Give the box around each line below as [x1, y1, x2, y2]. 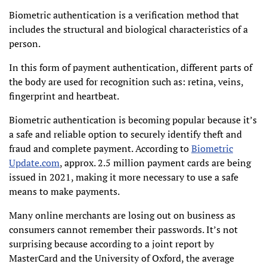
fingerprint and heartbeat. [9, 89, 119, 103]
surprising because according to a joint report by [9, 237, 214, 251]
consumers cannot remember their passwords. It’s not [9, 223, 238, 237]
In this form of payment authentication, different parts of [9, 61, 252, 74]
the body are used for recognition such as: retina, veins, [9, 75, 243, 89]
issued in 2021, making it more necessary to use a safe [9, 170, 238, 184]
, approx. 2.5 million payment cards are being [60, 156, 251, 170]
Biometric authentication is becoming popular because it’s [9, 113, 257, 127]
